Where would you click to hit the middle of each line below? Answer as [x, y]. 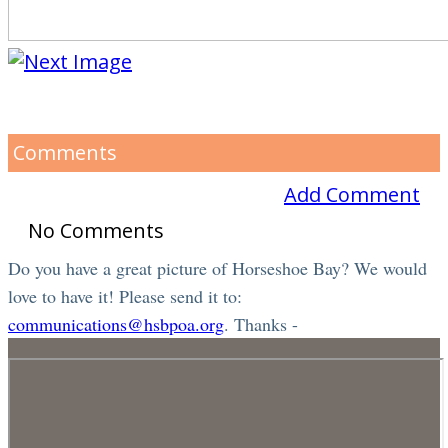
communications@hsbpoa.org [116, 323]
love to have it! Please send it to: [125, 295]
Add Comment [352, 194]
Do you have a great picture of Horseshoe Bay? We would [217, 267]
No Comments [96, 230]
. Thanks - [264, 323]
